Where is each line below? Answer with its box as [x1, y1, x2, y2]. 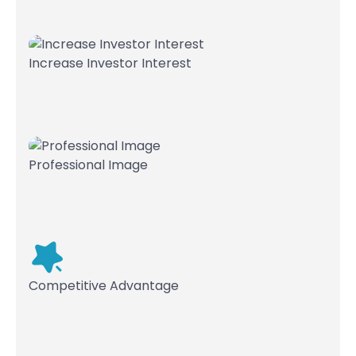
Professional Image [29, 156, 148, 174]
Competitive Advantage [29, 277, 179, 295]
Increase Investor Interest [29, 54, 192, 72]
